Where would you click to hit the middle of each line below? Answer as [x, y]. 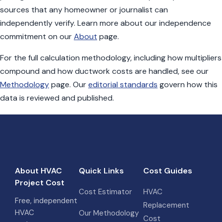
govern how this [188, 84]
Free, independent [46, 201]
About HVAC [38, 171]
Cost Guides [167, 171]
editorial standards [123, 84]
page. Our [69, 84]
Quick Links [102, 171]
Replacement [166, 205]
